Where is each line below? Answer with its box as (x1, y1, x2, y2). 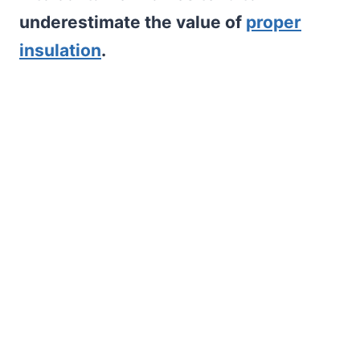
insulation (19, 39, 101, 60)
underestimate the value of (19, 11, 246, 32)
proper (246, 11, 301, 32)
